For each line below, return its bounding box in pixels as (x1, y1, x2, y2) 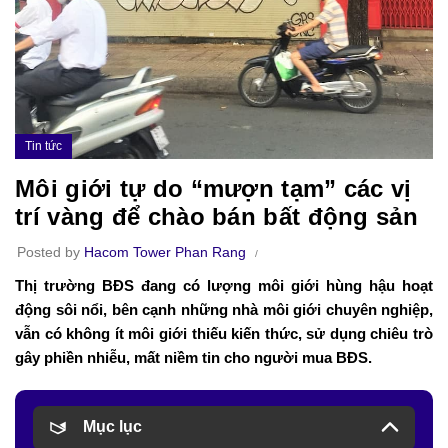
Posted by (17, 244, 84, 261)
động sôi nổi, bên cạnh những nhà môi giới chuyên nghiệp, (15, 301, 433, 319)
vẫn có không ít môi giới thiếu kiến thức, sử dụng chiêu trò (15, 325, 433, 343)
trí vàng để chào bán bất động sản (15, 203, 418, 231)
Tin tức (25, 139, 62, 154)
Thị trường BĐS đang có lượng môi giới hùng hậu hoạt (15, 277, 433, 295)
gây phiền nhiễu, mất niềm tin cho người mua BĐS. (15, 349, 372, 367)
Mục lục (83, 418, 142, 436)
